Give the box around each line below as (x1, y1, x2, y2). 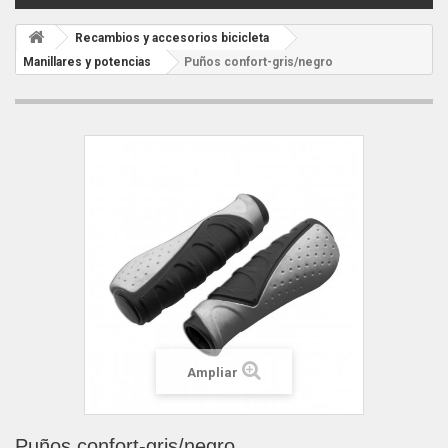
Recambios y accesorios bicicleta (75, 31, 269, 45)
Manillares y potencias (23, 55, 151, 69)
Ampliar (187, 365, 238, 380)
